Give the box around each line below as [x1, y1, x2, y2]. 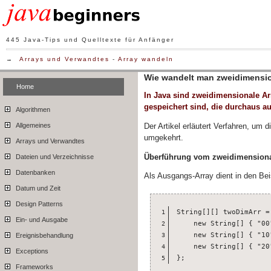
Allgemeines [14, 122, 51, 129]
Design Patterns [14, 200, 63, 208]
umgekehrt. [144, 132, 184, 142]
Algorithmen [14, 106, 50, 114]
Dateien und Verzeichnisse [14, 153, 94, 161]
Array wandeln [118, 56, 174, 62]
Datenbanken [14, 169, 55, 177]
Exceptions [14, 247, 48, 255]
